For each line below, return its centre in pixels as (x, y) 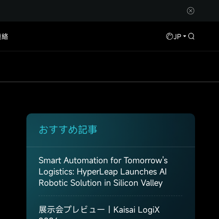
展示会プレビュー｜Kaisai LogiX (99, 209)
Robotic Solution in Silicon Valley (101, 182)
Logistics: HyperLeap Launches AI (103, 171)
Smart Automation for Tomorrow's (103, 160)
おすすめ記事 (68, 130)
